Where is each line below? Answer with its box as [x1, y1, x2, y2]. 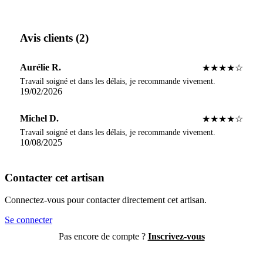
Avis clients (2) [20, 32, 89, 44]
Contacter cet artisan [5, 171, 104, 184]
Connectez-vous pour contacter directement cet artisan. [5, 195, 207, 205]
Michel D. [20, 113, 59, 123]
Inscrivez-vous [147, 231, 205, 242]
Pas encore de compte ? [58, 231, 148, 242]
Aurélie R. [20, 62, 61, 72]
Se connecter [5, 215, 52, 225]
